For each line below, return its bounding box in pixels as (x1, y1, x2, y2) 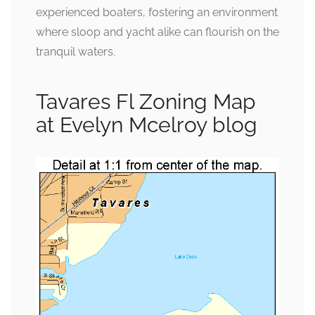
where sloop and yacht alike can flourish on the (36, 25, 279, 39)
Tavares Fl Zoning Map (36, 89, 256, 115)
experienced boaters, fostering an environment (36, 6, 278, 20)
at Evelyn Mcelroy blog (36, 112, 257, 138)
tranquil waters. (36, 45, 115, 59)
